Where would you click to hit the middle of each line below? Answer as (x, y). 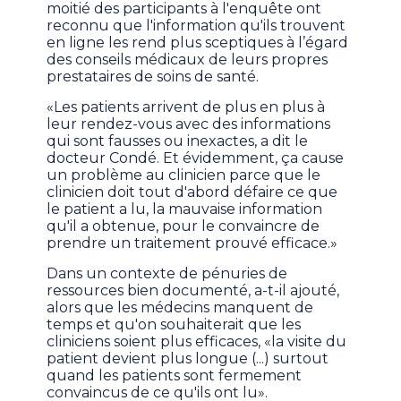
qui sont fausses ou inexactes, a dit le (178, 141)
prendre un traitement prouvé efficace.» (192, 243)
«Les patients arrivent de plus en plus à (186, 107)
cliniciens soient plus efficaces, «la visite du (197, 342)
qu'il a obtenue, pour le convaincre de (183, 226)
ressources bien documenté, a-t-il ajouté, (193, 291)
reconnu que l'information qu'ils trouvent (196, 26)
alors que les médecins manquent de (180, 308)
